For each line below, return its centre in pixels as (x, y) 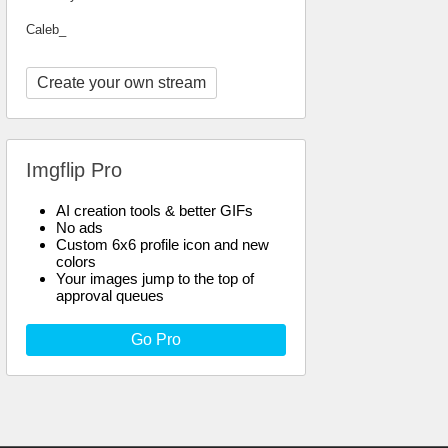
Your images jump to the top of (155, 278)
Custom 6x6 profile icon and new (162, 244)
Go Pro (156, 339)
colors (76, 261)
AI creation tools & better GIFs (154, 210)
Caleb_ (46, 29)
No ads (79, 227)
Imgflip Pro (74, 170)
